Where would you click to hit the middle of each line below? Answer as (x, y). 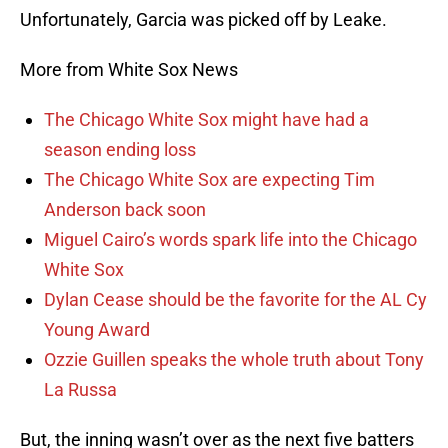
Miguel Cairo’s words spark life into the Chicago (230, 240)
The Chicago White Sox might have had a (206, 120)
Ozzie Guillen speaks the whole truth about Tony (234, 360)
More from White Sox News (129, 70)
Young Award (97, 330)
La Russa (80, 390)
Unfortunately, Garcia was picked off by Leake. (203, 20)
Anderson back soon (125, 210)
